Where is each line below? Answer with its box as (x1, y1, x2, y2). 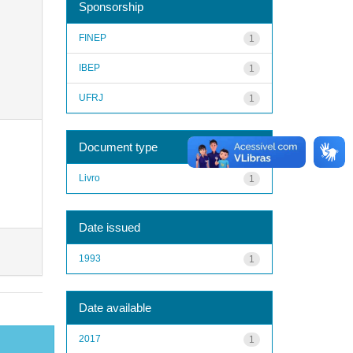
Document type (78, 139, 158, 154)
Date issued (78, 220, 140, 234)
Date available (78, 300, 151, 314)
